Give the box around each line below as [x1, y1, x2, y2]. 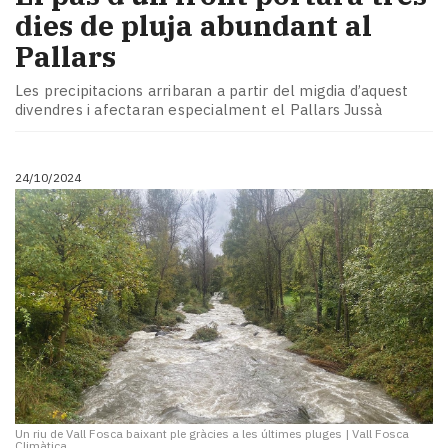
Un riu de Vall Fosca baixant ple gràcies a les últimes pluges [15, 426, 342, 442]
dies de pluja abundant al [15, 7, 372, 45]
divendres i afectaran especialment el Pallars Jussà [15, 99, 383, 119]
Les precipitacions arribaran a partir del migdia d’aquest [15, 80, 409, 100]
